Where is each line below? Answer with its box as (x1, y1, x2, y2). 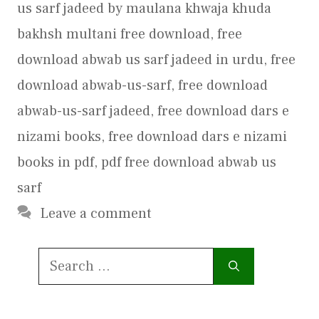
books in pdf (17, 152, 94, 172)
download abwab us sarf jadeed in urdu (17, 50, 263, 69)
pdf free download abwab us (101, 152, 276, 172)
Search (38, 248, 82, 267)
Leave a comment (40, 204, 152, 223)
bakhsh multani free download (17, 24, 210, 43)
